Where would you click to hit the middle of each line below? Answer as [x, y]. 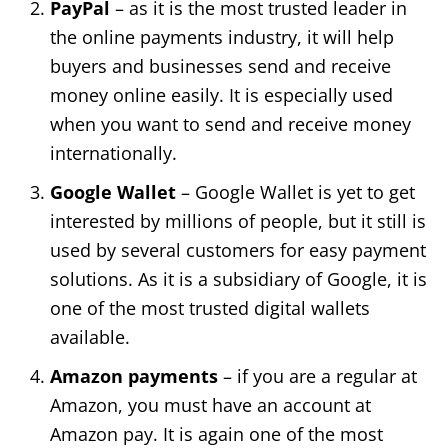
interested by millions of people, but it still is [238, 220]
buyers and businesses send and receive [220, 65]
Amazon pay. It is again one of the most [216, 433]
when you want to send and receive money [230, 123]
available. [90, 336]
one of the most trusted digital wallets [210, 307]
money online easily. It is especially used [221, 94]
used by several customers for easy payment [238, 249]
